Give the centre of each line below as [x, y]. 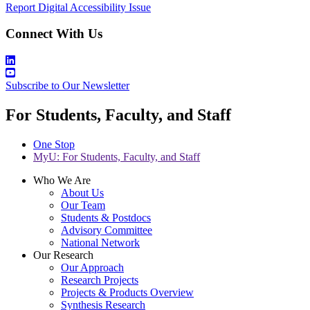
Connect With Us [54, 34]
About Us [82, 192]
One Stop [54, 144]
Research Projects [100, 280]
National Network [100, 242]
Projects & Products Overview [127, 292]
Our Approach [92, 267]
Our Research [63, 255]
